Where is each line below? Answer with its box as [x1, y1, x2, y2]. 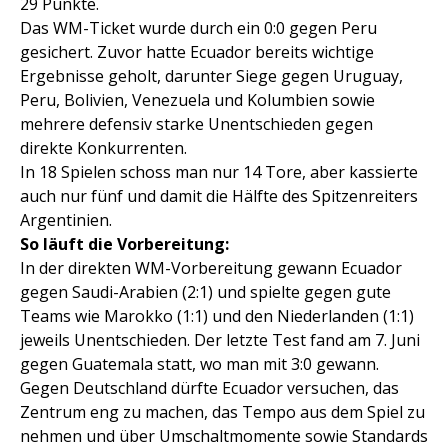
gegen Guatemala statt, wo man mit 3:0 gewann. [20, 353, 379, 376]
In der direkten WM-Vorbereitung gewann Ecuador [20, 257, 402, 280]
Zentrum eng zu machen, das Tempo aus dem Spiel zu [20, 401, 425, 424]
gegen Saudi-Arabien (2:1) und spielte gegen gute [20, 281, 391, 304]
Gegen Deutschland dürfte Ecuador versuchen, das [20, 377, 399, 400]
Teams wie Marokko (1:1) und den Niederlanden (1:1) [20, 305, 414, 328]
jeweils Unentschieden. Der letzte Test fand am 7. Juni [20, 329, 420, 352]
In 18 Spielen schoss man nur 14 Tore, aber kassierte [20, 161, 418, 184]
